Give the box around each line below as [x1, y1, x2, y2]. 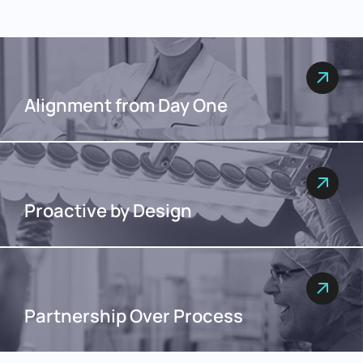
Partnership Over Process [24, 304, 243, 328]
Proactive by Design [24, 199, 192, 223]
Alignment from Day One [24, 93, 228, 117]
